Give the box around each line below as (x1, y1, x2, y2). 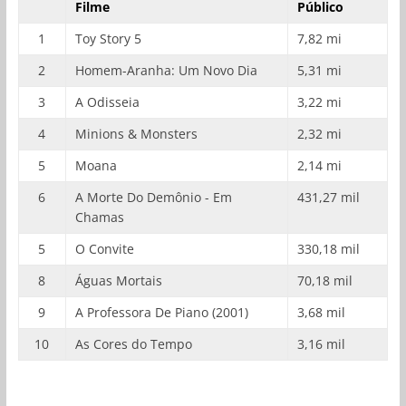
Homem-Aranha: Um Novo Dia (74, 62, 257, 80)
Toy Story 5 (74, 30, 141, 48)
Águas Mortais (74, 272, 162, 290)
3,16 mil (296, 335, 345, 353)
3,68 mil (296, 304, 345, 322)
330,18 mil (296, 240, 360, 258)
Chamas (74, 208, 124, 227)
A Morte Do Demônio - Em (74, 188, 232, 207)
